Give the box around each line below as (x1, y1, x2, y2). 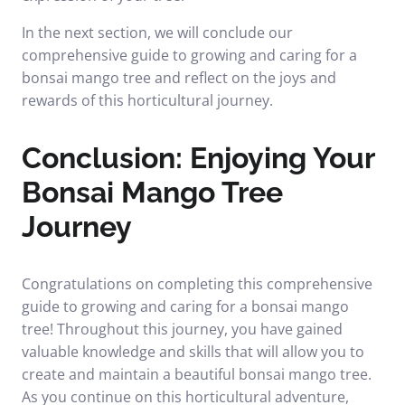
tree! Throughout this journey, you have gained (22, 319, 343, 339)
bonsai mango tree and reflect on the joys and (22, 68, 336, 88)
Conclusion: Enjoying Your (22, 141, 374, 174)
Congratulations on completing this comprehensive (22, 274, 372, 294)
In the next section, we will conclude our (22, 23, 293, 42)
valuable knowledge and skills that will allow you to (22, 342, 364, 362)
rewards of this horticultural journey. (22, 90, 273, 110)
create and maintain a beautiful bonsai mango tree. (22, 364, 372, 384)
